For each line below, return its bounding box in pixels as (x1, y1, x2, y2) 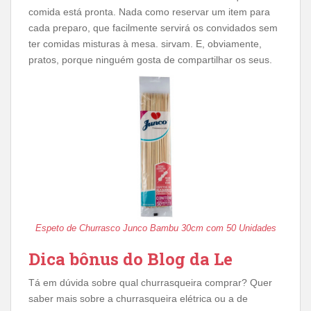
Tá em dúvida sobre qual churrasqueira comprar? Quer (28, 277, 272, 288)
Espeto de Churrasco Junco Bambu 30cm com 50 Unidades (35, 223, 276, 233)
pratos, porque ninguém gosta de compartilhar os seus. (28, 54, 272, 65)
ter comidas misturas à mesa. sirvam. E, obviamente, (28, 38, 262, 49)
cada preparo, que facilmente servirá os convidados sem (28, 22, 278, 33)
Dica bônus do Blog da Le (28, 248, 233, 270)
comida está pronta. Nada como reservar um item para (28, 6, 270, 17)
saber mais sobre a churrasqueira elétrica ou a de (28, 293, 248, 304)
